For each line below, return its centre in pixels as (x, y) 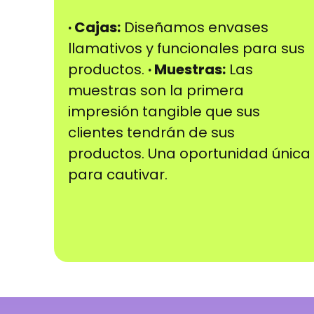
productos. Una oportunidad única (189, 154)
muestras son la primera (156, 91)
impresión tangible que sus (164, 112)
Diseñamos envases (194, 28)
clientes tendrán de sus (151, 133)
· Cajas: (94, 28)
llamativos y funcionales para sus (186, 49)
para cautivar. (118, 175)
